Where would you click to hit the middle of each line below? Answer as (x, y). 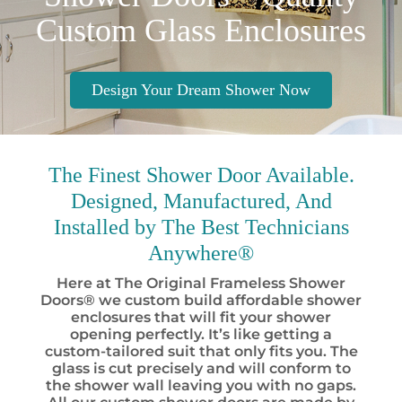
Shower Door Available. (247, 175)
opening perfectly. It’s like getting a (201, 334)
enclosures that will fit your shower (201, 317)
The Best (200, 227)
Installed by (107, 227)
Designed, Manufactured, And (201, 201)
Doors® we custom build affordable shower (201, 300)
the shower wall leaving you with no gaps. (201, 385)
